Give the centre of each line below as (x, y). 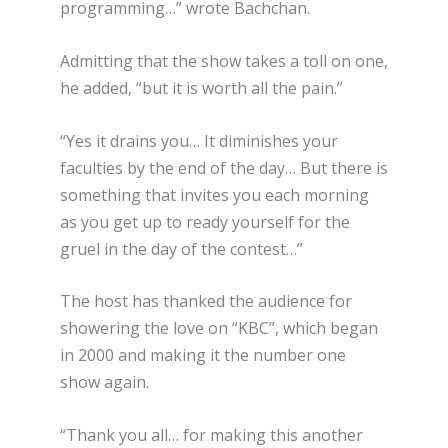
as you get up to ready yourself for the (205, 221)
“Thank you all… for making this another (211, 434)
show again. (104, 382)
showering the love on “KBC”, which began (219, 328)
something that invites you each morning (214, 194)
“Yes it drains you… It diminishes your (199, 140)
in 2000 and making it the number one (203, 355)
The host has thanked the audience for (206, 301)
